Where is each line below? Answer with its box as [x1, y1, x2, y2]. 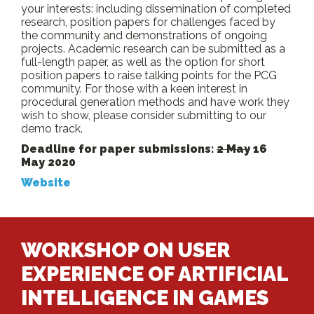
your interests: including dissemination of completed [21, 2, 291, 15]
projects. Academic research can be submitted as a [21, 42, 285, 55]
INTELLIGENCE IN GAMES [21, 286, 268, 310]
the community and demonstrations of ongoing [21, 29, 267, 42]
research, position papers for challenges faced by [21, 15, 275, 29]
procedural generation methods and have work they [21, 95, 289, 109]
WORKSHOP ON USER [21, 238, 230, 262]
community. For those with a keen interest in [21, 82, 247, 95]
